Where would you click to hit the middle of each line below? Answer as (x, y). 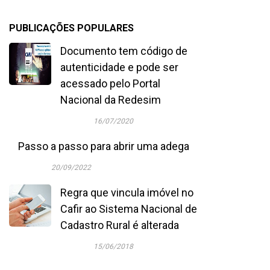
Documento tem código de (124, 51)
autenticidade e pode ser (119, 67)
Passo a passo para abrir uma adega (104, 146)
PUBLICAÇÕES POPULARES (71, 28)
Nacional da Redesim (111, 100)
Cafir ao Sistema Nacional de (129, 209)
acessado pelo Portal (110, 83)
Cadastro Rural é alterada (120, 225)
